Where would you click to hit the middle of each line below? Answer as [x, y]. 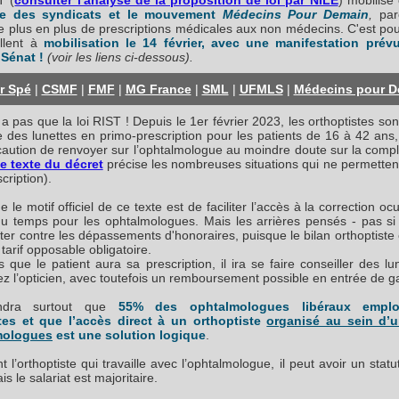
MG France [158, 89]
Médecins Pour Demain [296, 14]
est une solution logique [129, 335]
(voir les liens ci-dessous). [120, 57]
